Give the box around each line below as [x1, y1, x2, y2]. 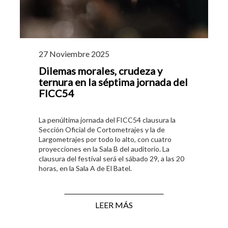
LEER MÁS [95, 200, 133, 210]
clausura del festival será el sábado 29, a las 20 [39, 154, 184, 163]
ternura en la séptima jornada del [39, 76, 188, 89]
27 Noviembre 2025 [39, 49, 109, 59]
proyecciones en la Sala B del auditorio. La [39, 145, 169, 154]
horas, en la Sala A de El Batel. [39, 164, 132, 173]
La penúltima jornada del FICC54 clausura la [39, 116, 176, 125]
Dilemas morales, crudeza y [39, 65, 162, 77]
